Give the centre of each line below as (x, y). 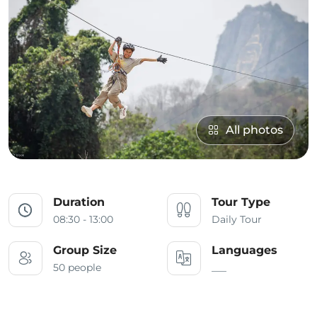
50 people (77, 268)
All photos (254, 130)
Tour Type (241, 202)
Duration (79, 202)
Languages (244, 250)
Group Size (85, 250)
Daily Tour (237, 220)
